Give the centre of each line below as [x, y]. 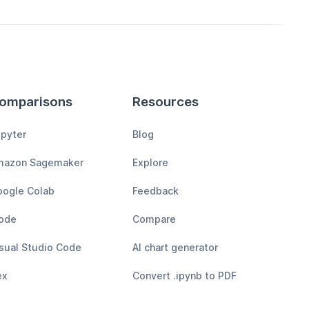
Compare [154, 219]
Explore [150, 162]
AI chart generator [175, 247]
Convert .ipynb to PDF [185, 275]
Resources [166, 101]
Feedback [156, 190]
